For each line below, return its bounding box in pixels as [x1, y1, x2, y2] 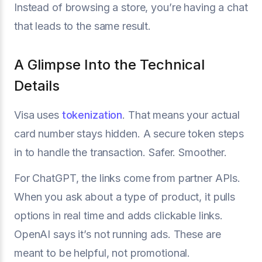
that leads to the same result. [14, 19, 151, 32]
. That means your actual [122, 108, 240, 121]
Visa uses [14, 108, 62, 121]
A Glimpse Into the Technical [14, 56, 205, 73]
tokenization [61, 108, 123, 121]
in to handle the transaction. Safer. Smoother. [14, 146, 227, 158]
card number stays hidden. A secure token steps [14, 127, 244, 140]
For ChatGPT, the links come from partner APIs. [14, 171, 241, 184]
